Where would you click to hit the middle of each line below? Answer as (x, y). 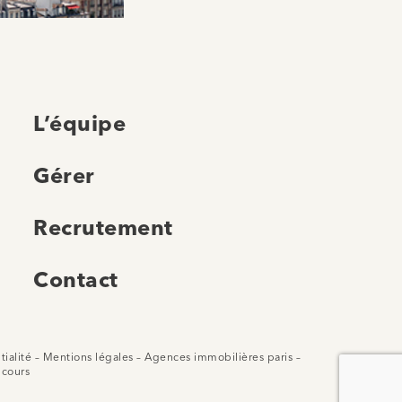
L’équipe (79, 125)
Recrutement (103, 229)
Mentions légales (88, 358)
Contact (76, 281)
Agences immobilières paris (218, 358)
